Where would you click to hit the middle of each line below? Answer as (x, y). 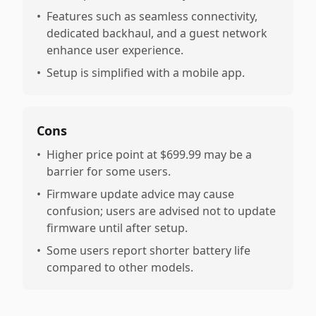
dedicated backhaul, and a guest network (157, 33)
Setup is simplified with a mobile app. (146, 73)
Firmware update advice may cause (140, 194)
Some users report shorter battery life (148, 250)
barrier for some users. (109, 171)
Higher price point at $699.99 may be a (149, 154)
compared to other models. (120, 267)
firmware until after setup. (117, 228)
